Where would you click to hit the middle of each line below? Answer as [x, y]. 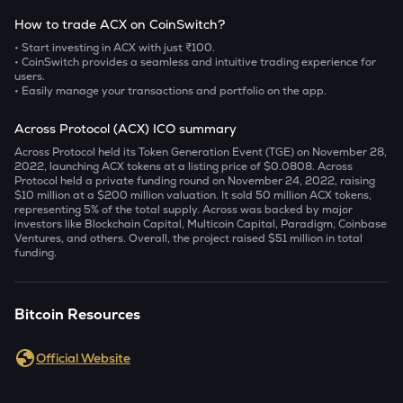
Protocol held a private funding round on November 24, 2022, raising [195, 181]
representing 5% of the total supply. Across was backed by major [184, 210]
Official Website [83, 358]
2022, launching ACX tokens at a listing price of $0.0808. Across [184, 166]
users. [30, 76]
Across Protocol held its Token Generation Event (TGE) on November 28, [201, 152]
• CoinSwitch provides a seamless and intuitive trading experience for [195, 62]
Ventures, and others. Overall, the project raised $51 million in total [188, 238]
